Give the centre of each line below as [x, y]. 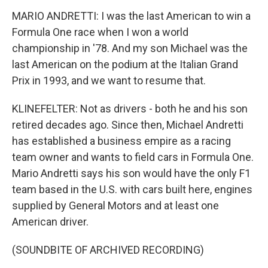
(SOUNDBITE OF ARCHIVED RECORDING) [108, 250]
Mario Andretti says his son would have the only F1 [131, 173]
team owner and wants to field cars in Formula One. [133, 157]
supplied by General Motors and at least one [115, 205]
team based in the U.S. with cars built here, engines [132, 189]
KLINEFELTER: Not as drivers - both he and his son [130, 109]
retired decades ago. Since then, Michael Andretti [128, 125]
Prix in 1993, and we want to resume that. [109, 80]
